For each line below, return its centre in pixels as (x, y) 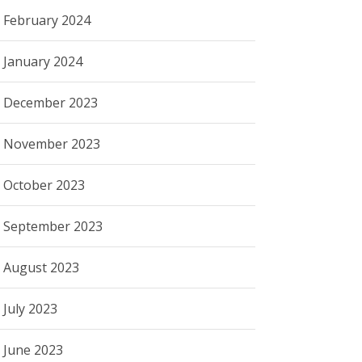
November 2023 (52, 143)
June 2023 (34, 349)
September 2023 (53, 226)
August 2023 (42, 267)
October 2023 (44, 185)
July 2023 (31, 308)
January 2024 (43, 61)
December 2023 (51, 102)
